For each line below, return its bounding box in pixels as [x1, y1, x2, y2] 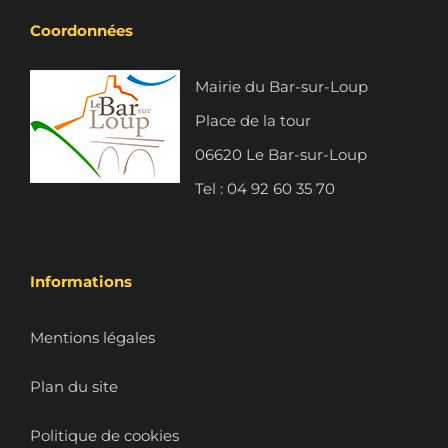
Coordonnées [30, 20, 133, 40]
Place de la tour [195, 110, 311, 130]
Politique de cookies [30, 425, 179, 445]
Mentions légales [30, 327, 155, 347]
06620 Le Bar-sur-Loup [195, 144, 367, 164]
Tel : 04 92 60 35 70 [195, 178, 335, 198]
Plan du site [30, 376, 118, 396]
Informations [30, 271, 132, 291]
